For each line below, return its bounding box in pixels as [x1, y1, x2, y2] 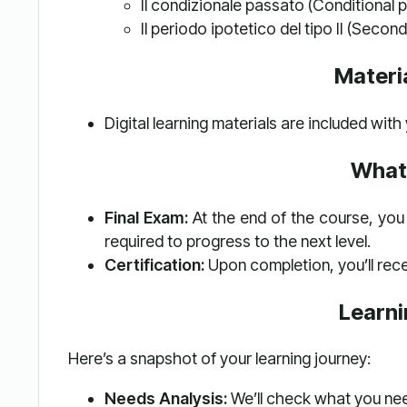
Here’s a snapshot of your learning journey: [67, 349, 371, 369]
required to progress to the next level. [104, 231, 371, 251]
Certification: [104, 254, 204, 274]
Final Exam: [104, 207, 188, 227]
